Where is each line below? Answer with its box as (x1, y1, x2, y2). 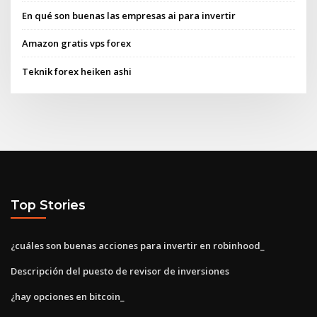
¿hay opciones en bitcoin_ (11, 289, 125, 303)
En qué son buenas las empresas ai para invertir (22, 9, 236, 23)
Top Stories (11, 197, 86, 213)
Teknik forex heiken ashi (22, 64, 132, 78)
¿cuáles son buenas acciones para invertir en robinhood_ (11, 238, 265, 252)
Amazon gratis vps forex (22, 37, 132, 50)
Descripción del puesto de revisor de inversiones (11, 264, 229, 277)
